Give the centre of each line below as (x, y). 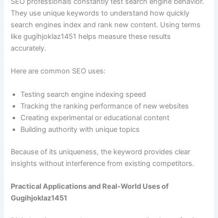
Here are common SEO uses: (58, 71)
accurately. (29, 48)
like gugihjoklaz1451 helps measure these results (91, 36)
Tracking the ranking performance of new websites (105, 106)
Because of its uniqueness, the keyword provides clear (101, 152)
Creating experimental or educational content (95, 118)
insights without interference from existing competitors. (103, 163)
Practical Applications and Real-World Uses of (90, 186)
